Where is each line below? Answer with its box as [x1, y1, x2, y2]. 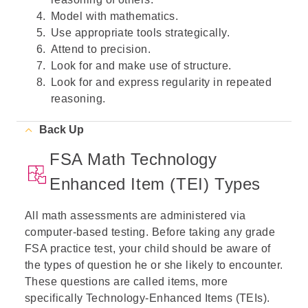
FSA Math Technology [49, 150, 217, 168]
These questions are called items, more [25, 276, 228, 287]
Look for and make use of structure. [51, 60, 232, 71]
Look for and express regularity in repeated [51, 76, 272, 88]
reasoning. [51, 93, 106, 104]
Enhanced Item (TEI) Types [49, 175, 261, 193]
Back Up [39, 124, 84, 135]
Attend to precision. [51, 43, 151, 55]
